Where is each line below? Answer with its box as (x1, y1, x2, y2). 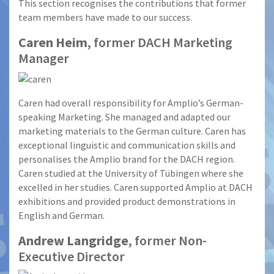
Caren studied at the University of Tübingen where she (18, 166, 243, 179)
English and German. (18, 209, 105, 221)
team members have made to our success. (18, 11, 192, 24)
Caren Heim (18, 34, 87, 51)
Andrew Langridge (18, 231, 128, 249)
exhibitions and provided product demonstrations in (18, 194, 235, 207)
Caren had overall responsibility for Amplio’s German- (18, 96, 243, 109)
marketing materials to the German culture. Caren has (18, 124, 246, 137)
